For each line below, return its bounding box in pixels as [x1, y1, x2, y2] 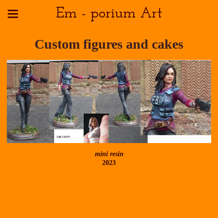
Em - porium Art [56, 6, 162, 21]
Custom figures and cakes [35, 36, 183, 52]
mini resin [94, 150, 124, 158]
